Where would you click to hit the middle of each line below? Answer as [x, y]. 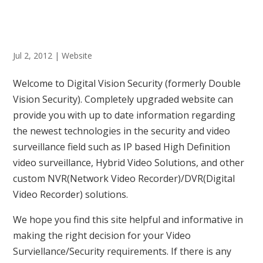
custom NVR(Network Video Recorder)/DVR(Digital [124, 178]
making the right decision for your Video [102, 235]
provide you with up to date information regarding [124, 115]
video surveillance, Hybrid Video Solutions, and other [129, 163]
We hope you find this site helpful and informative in [128, 220]
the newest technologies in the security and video [122, 131]
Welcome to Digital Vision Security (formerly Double [127, 83]
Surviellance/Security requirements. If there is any [122, 251]
